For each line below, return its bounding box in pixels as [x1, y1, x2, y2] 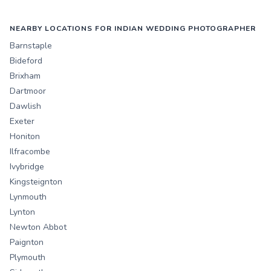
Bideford [10, 55, 42, 67]
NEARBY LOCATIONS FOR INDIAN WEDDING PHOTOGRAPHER [10, 24, 256, 34]
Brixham [10, 70, 41, 82]
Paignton [10, 237, 44, 249]
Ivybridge [10, 161, 44, 173]
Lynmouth [10, 191, 47, 203]
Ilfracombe [10, 146, 50, 158]
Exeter [10, 116, 34, 128]
